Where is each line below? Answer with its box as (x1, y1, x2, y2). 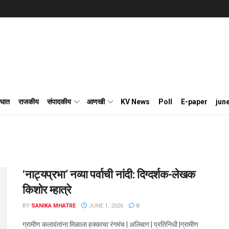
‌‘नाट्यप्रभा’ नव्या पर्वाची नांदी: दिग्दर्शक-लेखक (22, 168, 195, 181)
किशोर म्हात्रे (22, 184, 72, 196)
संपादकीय (47, 98, 72, 106)
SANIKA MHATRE (31, 202, 76, 209)
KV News (120, 98, 150, 106)
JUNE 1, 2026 (87, 202, 123, 209)
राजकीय (18, 98, 39, 106)
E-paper (180, 98, 208, 106)
